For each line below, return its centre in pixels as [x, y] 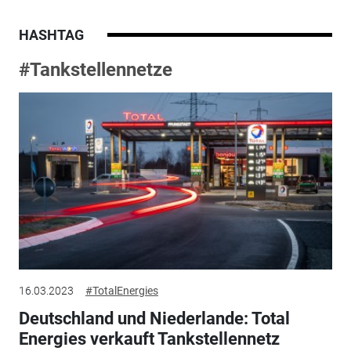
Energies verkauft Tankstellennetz [149, 339]
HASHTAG [51, 35]
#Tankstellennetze [95, 70]
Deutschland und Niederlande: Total [154, 319]
